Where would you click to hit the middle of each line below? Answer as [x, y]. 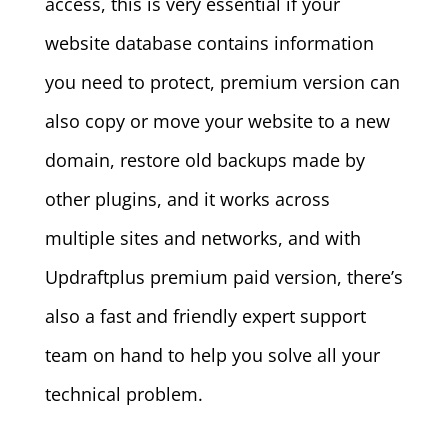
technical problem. [123, 393]
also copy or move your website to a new [217, 120]
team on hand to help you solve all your [212, 354]
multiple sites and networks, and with [202, 237]
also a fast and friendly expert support [205, 315]
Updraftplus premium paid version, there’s [223, 276]
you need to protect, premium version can [222, 81]
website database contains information [209, 42]
